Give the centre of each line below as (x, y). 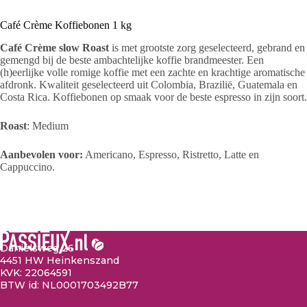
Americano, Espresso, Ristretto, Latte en (171, 154)
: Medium (48, 125)
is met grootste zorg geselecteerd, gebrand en (207, 47)
